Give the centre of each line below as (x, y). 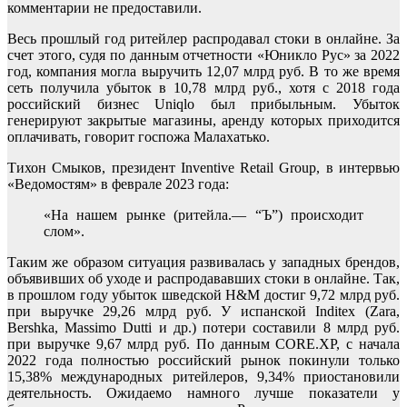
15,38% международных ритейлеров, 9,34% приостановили (203, 376)
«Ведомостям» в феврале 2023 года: (118, 184)
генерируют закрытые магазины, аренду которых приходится (203, 120)
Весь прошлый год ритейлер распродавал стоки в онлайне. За (203, 38)
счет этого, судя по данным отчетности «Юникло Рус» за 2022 (203, 55)
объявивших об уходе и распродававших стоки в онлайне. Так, (203, 278)
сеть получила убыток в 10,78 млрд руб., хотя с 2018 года (203, 87)
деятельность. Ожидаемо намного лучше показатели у (203, 392)
